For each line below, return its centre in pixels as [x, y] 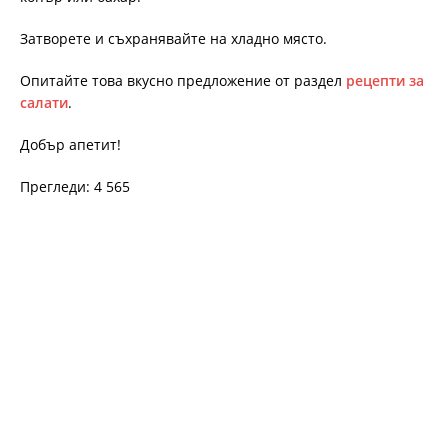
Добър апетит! [70, 144]
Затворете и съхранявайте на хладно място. [173, 38]
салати [44, 102]
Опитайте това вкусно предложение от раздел [183, 80]
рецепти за [385, 80]
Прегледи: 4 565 [75, 186]
